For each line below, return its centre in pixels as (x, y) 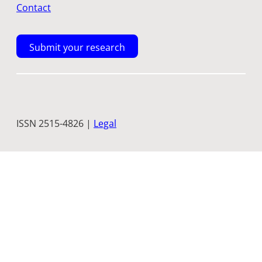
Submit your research (77, 48)
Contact (34, 8)
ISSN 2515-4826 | (55, 124)
